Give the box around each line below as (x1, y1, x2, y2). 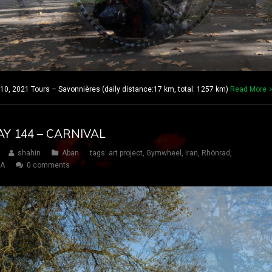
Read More (230, 85, 267, 94)
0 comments (27, 161, 70, 170)
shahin (18, 149, 41, 158)
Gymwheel (146, 149, 182, 158)
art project (109, 149, 143, 158)
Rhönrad (202, 149, 230, 158)
